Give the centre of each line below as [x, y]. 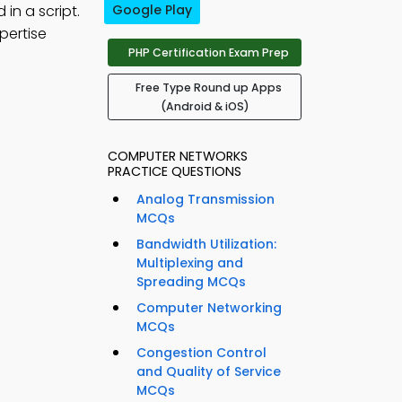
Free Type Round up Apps [208, 88]
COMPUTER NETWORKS [178, 157]
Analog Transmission [205, 200]
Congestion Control [201, 353]
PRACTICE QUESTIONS [175, 172]
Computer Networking [209, 308]
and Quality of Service [209, 372]
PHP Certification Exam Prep [208, 53]
